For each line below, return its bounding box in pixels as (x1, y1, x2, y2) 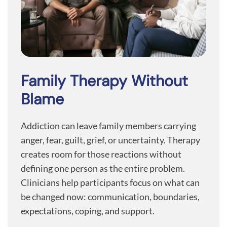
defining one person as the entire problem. (21, 162, 185, 174)
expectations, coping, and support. (21, 205, 155, 216)
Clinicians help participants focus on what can (21, 176, 200, 188)
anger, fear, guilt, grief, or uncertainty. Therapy (21, 134, 200, 145)
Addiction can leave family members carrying (21, 120, 196, 131)
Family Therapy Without (21, 70, 188, 91)
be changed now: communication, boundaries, (21, 191, 200, 202)
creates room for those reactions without (21, 148, 181, 160)
